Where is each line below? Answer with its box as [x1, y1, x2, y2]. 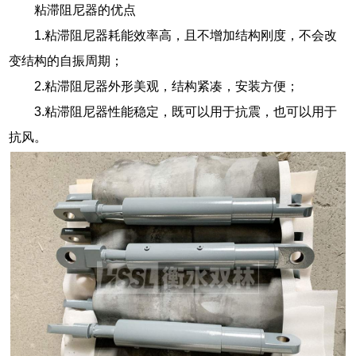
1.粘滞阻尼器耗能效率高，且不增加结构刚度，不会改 [34, 29, 338, 43]
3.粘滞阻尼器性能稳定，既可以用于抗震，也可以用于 [34, 105, 338, 119]
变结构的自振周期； [9, 54, 124, 68]
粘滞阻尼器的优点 [34, 3, 137, 17]
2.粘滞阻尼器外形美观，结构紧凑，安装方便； [34, 79, 300, 94]
